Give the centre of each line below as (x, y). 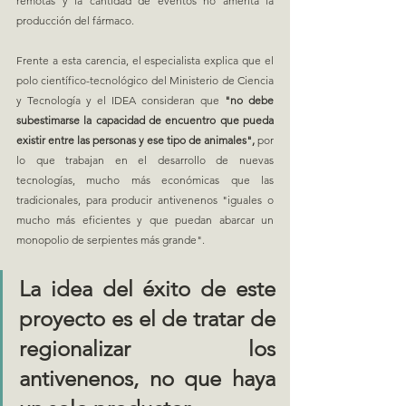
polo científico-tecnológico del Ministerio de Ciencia (145, 80)
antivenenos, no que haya (147, 378)
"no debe (249, 100)
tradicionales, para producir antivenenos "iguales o (145, 199)
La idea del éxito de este (147, 288)
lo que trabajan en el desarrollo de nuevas (145, 159)
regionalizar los (147, 348)
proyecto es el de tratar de (147, 318)
